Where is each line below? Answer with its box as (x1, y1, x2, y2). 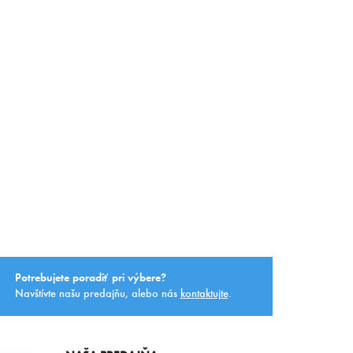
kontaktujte (180, 287, 229, 301)
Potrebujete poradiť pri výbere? (14, 271, 166, 285)
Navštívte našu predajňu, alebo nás (14, 287, 180, 301)
